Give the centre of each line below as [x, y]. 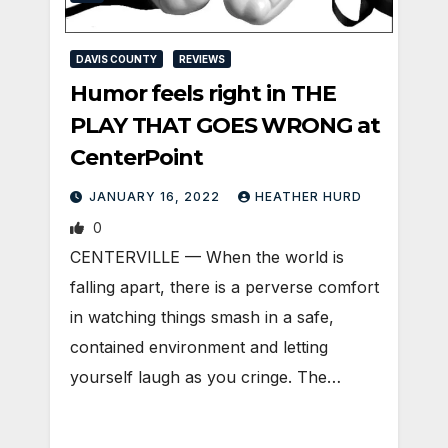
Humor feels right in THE [203, 93]
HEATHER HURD [308, 196]
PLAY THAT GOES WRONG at [225, 125]
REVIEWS [202, 58]
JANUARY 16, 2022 [156, 196]
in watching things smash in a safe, [202, 316]
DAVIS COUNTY [116, 58]
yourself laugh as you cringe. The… [205, 376]
